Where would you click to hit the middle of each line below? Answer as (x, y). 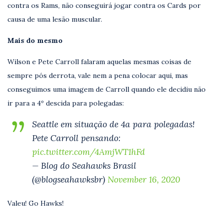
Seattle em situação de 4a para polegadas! (113, 124)
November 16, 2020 (144, 179)
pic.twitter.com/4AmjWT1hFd (89, 151)
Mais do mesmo (35, 40)
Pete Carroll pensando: (76, 138)
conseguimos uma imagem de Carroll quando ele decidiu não (107, 89)
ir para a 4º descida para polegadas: (66, 103)
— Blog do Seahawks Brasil (84, 165)
